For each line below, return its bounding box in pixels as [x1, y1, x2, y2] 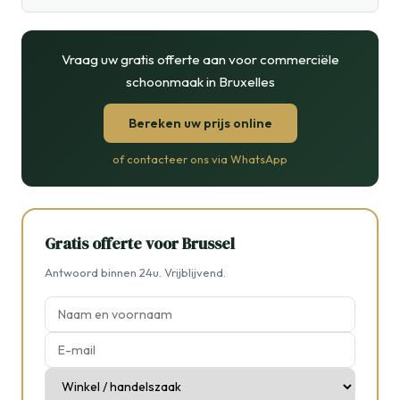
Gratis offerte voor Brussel [45, 233, 235, 255]
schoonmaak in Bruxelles [125, 73, 275, 91]
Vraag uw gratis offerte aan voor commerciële [61, 51, 339, 69]
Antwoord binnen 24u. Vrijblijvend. [45, 265, 226, 280]
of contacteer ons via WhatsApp [112, 152, 287, 167]
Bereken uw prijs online [128, 115, 272, 132]
